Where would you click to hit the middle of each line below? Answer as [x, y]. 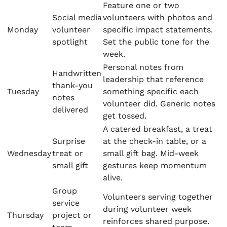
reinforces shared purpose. [156, 221]
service [66, 203]
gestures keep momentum [155, 165]
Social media [77, 17]
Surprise [69, 141]
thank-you [72, 85]
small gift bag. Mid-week [151, 153]
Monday [23, 30]
